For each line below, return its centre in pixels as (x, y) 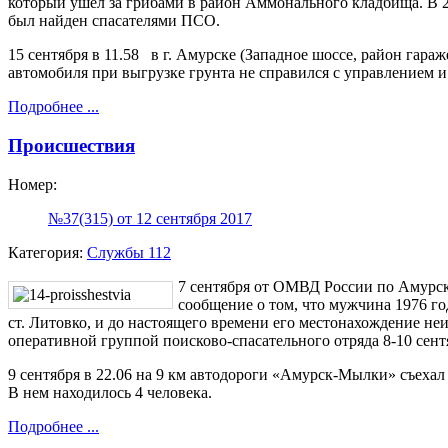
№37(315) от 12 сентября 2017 (150, 218)
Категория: (47, 252)
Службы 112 (129, 252)
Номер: (32, 184)
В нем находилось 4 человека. (110, 392)
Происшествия (71, 146)
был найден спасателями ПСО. (114, 21)
